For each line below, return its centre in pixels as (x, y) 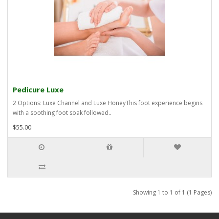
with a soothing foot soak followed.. (62, 112)
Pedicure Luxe (38, 89)
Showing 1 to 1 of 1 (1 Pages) (172, 192)
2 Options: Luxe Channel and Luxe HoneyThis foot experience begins (108, 103)
